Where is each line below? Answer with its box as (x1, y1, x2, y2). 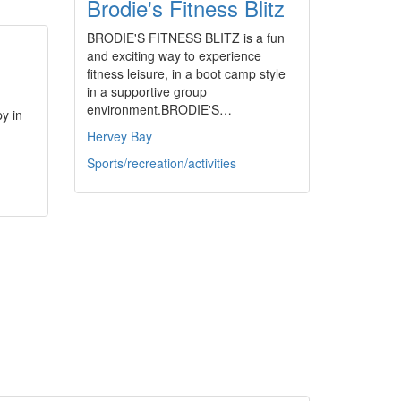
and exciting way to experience (87, 47, 261, 64)
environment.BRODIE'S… (87, 100, 232, 118)
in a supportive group (87, 82, 207, 100)
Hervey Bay (87, 127, 152, 145)
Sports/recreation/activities (87, 154, 236, 172)
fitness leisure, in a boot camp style (87, 64, 286, 82)
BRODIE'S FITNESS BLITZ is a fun (87, 29, 285, 47)
